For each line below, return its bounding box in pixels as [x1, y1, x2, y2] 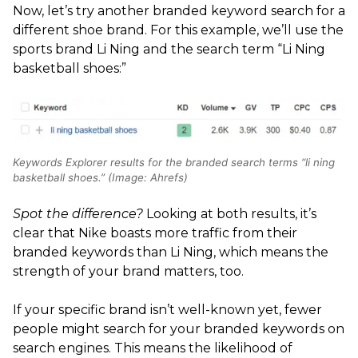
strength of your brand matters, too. [13, 264, 244, 280]
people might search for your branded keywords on [13, 321, 344, 337]
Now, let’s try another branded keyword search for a [13, 3, 345, 19]
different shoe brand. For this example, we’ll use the [13, 22, 344, 38]
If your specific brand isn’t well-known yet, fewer [13, 302, 322, 318]
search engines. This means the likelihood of [13, 340, 292, 356]
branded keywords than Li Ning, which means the [13, 245, 328, 261]
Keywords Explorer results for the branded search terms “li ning [13, 156, 335, 169]
